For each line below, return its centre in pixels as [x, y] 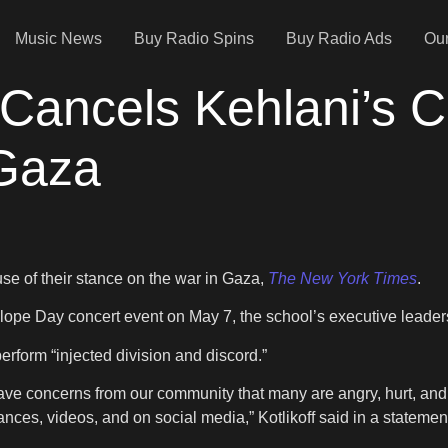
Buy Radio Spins [194, 38]
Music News [59, 38]
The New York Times [342, 278]
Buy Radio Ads [339, 38]
